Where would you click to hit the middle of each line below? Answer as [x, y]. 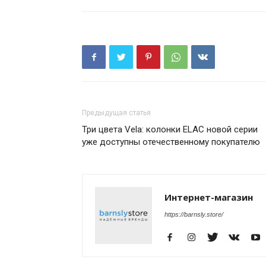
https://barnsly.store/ [194, 214]
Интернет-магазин [209, 197]
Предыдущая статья [116, 113]
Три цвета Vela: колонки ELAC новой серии [170, 129]
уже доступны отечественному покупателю [171, 142]
